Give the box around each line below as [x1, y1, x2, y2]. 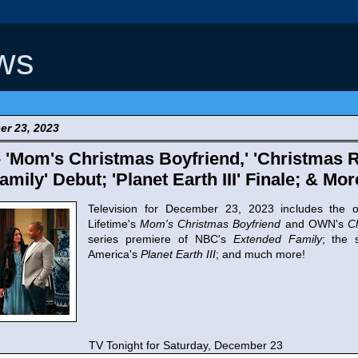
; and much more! [216, 248, 305, 261]
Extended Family [233, 233, 322, 245]
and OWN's [280, 217, 348, 230]
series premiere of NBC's [88, 233, 233, 245]
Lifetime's [88, 217, 141, 230]
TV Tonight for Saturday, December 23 [89, 339, 286, 352]
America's [88, 248, 141, 261]
